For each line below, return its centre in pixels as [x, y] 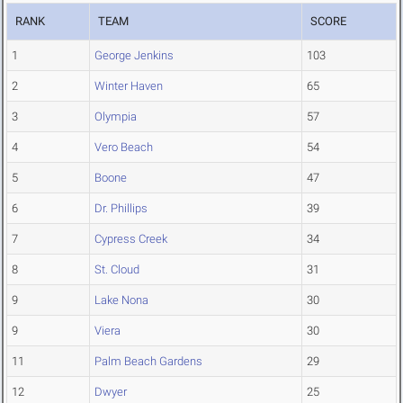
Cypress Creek [131, 239]
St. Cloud [117, 270]
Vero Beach [124, 148]
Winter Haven [129, 86]
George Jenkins [134, 56]
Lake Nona [121, 300]
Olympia [116, 117]
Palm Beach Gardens [148, 362]
